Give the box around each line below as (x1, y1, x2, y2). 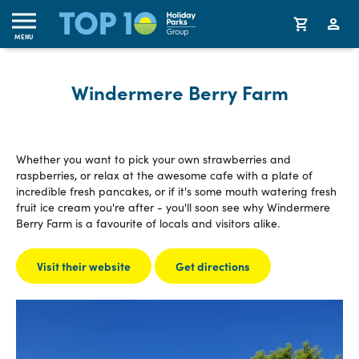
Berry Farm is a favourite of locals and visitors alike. (16, 216, 283, 231)
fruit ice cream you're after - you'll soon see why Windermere (16, 200, 330, 215)
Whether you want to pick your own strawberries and (16, 151, 291, 167)
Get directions (175, 258, 250, 274)
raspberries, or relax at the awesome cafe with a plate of (16, 167, 313, 183)
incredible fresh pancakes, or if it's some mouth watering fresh (16, 184, 337, 199)
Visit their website (37, 258, 131, 274)
